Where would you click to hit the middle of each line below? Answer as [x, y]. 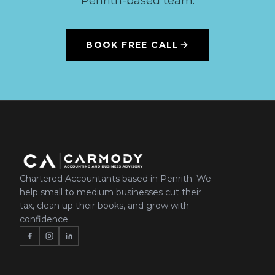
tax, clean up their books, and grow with [104, 206]
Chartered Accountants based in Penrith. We [115, 179]
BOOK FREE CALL [133, 45]
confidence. [45, 219]
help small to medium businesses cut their [110, 192]
